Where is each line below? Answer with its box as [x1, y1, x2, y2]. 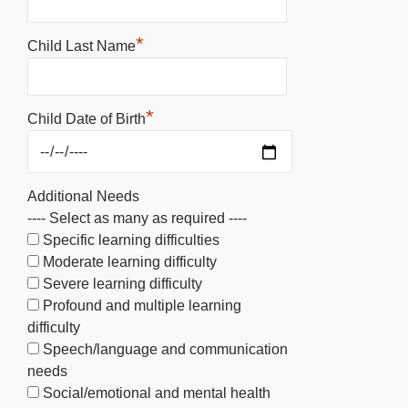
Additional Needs [27, 188, 139, 204]
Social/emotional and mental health [43, 384, 270, 401]
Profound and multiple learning [43, 297, 241, 313]
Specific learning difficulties [43, 231, 219, 248]
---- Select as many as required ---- [27, 209, 247, 226]
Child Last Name [27, 37, 136, 54]
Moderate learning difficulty [43, 253, 217, 270]
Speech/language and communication [43, 341, 288, 357]
